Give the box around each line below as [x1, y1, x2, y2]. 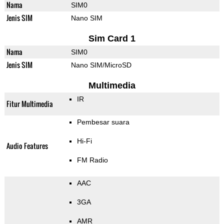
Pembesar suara [76, 118, 129, 126]
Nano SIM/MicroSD [70, 61, 131, 69]
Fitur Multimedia [6, 98, 53, 109]
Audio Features [6, 140, 48, 151]
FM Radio [76, 156, 108, 164]
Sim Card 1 [88, 33, 135, 44]
